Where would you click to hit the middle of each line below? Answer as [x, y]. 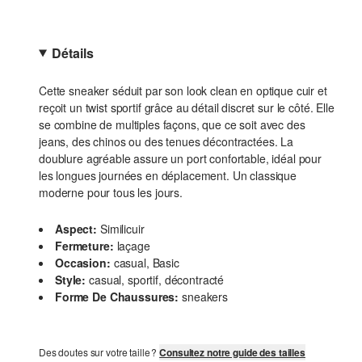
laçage [133, 246]
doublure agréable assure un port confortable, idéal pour [180, 158]
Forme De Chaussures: [117, 297]
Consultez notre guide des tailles [232, 352]
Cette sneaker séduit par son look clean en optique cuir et [183, 90]
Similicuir [122, 229]
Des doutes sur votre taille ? [99, 352]
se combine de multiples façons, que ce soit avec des [172, 124]
